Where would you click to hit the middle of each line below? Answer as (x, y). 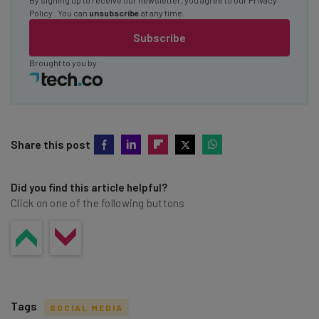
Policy (42, 12)
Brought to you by (63, 62)
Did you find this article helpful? (89, 187)
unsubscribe (114, 12)
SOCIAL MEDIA (87, 307)
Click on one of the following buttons (98, 203)
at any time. (162, 12)
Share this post (51, 144)
